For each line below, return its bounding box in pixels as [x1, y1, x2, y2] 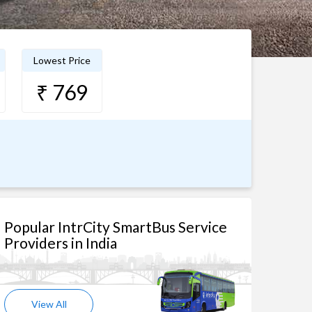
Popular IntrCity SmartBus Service [4, 218, 227, 235]
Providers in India [4, 234, 117, 251]
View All [31, 298, 67, 310]
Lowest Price [33, 54, 91, 66]
